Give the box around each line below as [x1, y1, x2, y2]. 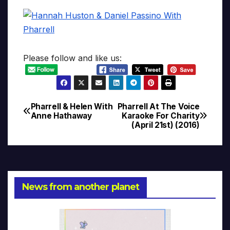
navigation [23, 123, 106, 143]
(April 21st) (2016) [131, 120, 200, 130]
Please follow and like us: [23, 53, 122, 64]
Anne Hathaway [30, 110, 92, 121]
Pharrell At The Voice [117, 101, 200, 111]
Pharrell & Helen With [30, 101, 113, 111]
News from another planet [22, 181, 140, 193]
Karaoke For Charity [122, 110, 200, 121]
